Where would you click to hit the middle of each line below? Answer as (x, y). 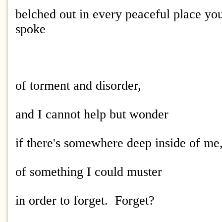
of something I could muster (89, 172)
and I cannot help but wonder (92, 114)
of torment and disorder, (80, 85)
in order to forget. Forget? (85, 200)
